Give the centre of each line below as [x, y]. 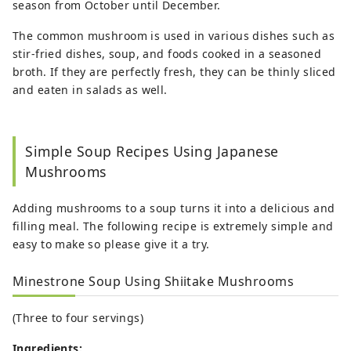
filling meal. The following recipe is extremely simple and [173, 226]
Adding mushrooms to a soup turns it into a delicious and [174, 208]
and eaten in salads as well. [90, 90]
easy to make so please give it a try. [111, 244]
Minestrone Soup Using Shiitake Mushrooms [154, 282]
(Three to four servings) [78, 318]
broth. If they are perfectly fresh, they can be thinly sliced [174, 72]
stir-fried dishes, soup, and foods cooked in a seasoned [167, 54]
